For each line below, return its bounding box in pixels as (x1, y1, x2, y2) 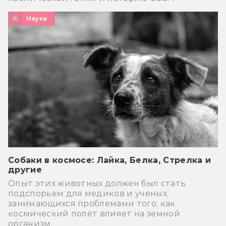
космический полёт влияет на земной (8, 208, 180, 218)
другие (8, 164, 42, 175)
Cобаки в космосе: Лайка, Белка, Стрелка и (8, 155, 211, 165)
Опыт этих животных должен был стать (8, 178, 186, 188)
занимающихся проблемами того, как (8, 198, 176, 208)
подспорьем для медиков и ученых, (8, 188, 169, 198)
